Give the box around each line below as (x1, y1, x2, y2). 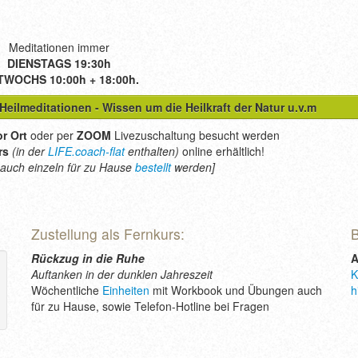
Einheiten (102, 282, 149, 299)
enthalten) (128, 143, 179, 159)
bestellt (135, 159, 171, 175)
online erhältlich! (179, 143, 271, 159)
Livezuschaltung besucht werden (113, 127, 280, 143)
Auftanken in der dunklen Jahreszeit (31, 266, 213, 283)
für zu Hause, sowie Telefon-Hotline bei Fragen (31, 298, 269, 315)
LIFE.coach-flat (48, 143, 128, 159)
